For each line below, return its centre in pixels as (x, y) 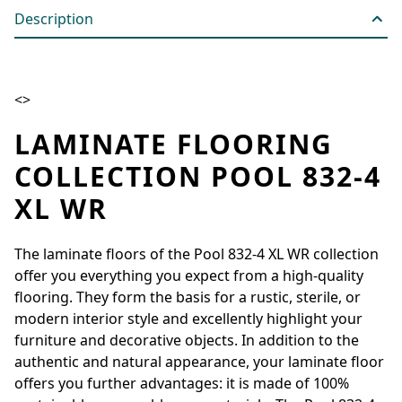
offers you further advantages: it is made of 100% (182, 383)
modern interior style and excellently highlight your (188, 318)
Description (54, 18)
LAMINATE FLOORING (174, 144)
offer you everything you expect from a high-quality (189, 275)
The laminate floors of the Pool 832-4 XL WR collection (197, 253)
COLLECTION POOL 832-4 (198, 176)
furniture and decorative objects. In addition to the (187, 340)
